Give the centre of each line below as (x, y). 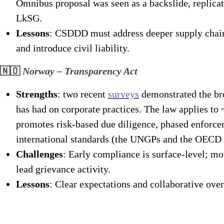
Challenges (39, 154)
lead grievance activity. (63, 169)
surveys (123, 94)
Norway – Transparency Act (80, 71)
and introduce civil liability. (73, 48)
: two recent (83, 94)
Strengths (37, 94)
